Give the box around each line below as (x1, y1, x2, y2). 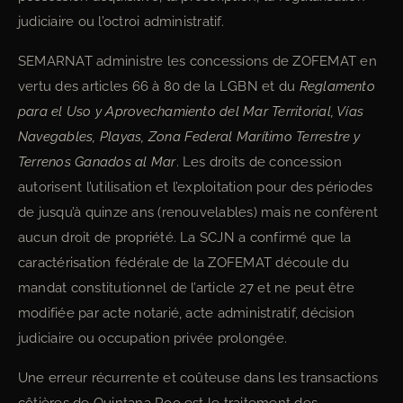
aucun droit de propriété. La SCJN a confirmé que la (18, 229, 352, 246)
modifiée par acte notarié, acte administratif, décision (18, 305, 355, 321)
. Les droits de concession (175, 154, 342, 170)
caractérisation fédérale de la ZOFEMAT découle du (18, 255, 349, 271)
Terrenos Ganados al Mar (18, 154, 176, 170)
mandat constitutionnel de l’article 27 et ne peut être (18, 280, 354, 296)
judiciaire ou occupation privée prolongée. (18, 330, 288, 346)
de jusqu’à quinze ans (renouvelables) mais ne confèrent (18, 204, 379, 220)
